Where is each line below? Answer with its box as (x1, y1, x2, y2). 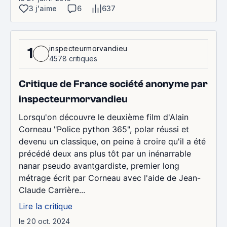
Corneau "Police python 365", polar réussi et (19, 124, 189, 134)
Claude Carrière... (19, 185, 85, 195)
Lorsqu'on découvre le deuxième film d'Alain (19, 112, 188, 122)
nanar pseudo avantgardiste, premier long (19, 161, 179, 171)
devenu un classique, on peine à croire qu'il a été (19, 136, 206, 146)
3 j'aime (29, 4, 57, 13)
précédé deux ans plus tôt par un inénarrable (19, 148, 191, 159)
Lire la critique (19, 201, 72, 211)
